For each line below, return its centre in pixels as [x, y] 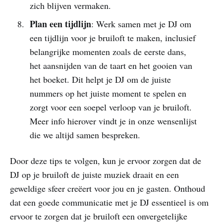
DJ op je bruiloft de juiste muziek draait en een [94, 174]
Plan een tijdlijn [60, 24]
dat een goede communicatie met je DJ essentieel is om [109, 202]
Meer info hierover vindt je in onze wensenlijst [113, 121]
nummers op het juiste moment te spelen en [108, 93]
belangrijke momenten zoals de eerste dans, [108, 51]
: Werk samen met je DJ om [141, 24]
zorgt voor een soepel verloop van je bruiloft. [111, 107]
